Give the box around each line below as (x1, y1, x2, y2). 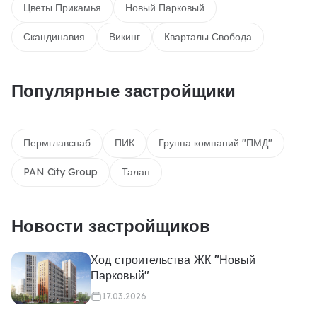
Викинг (109, 30, 140, 43)
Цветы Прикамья (23, 1, 101, 14)
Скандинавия (23, 30, 85, 43)
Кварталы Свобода (164, 30, 252, 43)
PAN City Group (23, 166, 98, 178)
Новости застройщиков (11, 215, 210, 236)
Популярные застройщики (11, 80, 236, 101)
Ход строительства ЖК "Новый (91, 253, 255, 267)
